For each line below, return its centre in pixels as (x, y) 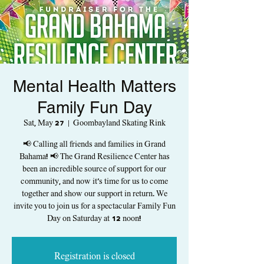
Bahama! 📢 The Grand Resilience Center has (94, 157)
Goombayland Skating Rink (119, 123)
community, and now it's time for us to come (94, 181)
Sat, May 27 (44, 123)
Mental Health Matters (94, 86)
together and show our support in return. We (94, 194)
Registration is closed (94, 256)
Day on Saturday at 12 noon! (94, 219)
